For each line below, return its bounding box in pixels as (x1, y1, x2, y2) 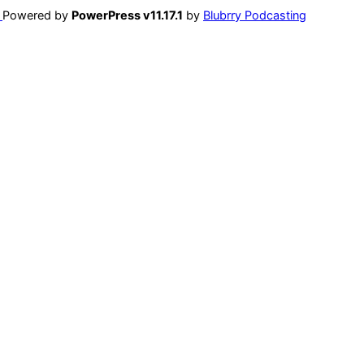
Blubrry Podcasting (203, 8, 306, 23)
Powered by (2, 8, 71, 23)
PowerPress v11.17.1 (71, 8, 183, 23)
